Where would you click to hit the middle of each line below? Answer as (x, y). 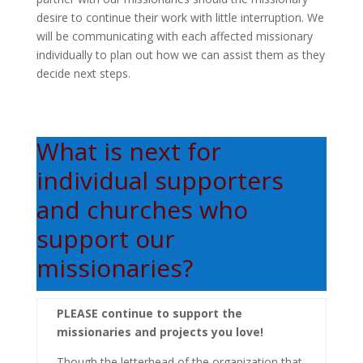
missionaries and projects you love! (160, 331)
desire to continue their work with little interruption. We (180, 17)
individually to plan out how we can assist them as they (180, 54)
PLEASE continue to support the (149, 313)
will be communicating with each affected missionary (174, 36)
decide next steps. (83, 73)
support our (105, 238)
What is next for (128, 151)
